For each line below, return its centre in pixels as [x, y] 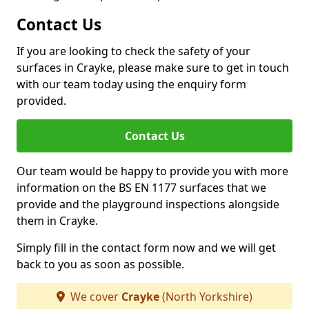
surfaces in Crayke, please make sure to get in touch [153, 68]
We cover [94, 297]
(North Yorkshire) [206, 297]
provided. [41, 101]
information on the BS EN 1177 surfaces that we [141, 188]
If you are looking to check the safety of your [133, 51]
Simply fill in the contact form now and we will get [146, 248]
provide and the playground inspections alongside [148, 204]
